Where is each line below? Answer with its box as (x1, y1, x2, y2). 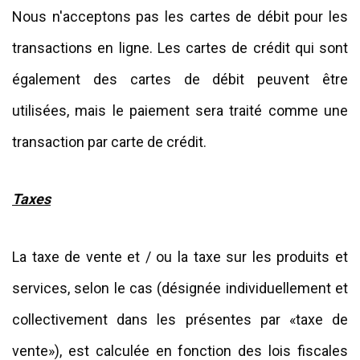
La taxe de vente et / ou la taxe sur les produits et (12, 247, 348, 265)
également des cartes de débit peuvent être (12, 70, 348, 88)
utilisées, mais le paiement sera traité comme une (12, 101, 348, 119)
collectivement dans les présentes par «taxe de (12, 310, 348, 328)
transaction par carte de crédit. (12, 133, 207, 150)
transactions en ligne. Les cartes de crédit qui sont (12, 39, 348, 56)
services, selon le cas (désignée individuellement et (12, 279, 348, 297)
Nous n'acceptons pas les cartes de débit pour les (12, 7, 348, 25)
